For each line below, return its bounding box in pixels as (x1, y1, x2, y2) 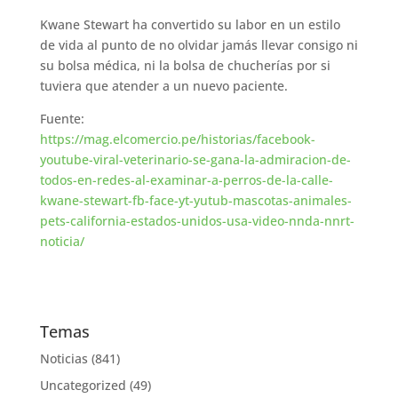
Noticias (39, 350, 88, 368)
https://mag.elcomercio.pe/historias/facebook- (39, 131, 315, 148)
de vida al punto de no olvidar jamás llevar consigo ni (39, 36, 358, 54)
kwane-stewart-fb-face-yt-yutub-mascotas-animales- (39, 192, 352, 210)
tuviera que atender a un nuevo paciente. (39, 77, 288, 95)
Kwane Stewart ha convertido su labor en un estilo (39, 16, 340, 34)
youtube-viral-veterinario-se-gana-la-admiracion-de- (39, 151, 351, 169)
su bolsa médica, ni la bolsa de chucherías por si (39, 57, 330, 75)
